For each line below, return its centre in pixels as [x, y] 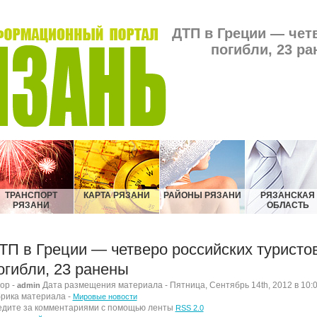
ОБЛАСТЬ [288, 205]
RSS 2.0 [189, 308]
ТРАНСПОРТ [31, 195]
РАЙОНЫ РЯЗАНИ [202, 195]
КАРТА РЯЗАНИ [116, 195]
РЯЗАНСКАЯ [288, 195]
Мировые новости [105, 296]
